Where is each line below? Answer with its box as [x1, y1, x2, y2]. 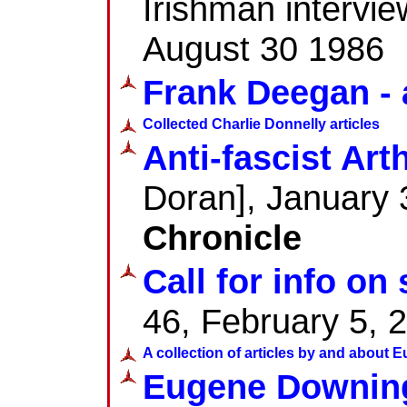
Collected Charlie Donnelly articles [143, 115, 380, 132]
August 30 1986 [143, 28, 384, 68]
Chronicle [143, 217, 302, 257]
